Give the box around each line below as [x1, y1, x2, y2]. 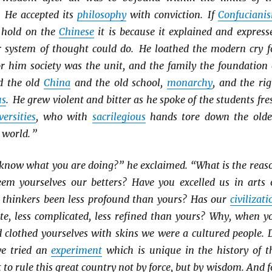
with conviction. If [126, 8, 218, 21]
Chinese [59, 25, 95, 38]
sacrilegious [92, 110, 146, 123]
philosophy [76, 8, 126, 21]
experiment [51, 243, 103, 256]
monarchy [166, 76, 212, 89]
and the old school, [70, 76, 167, 89]
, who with [36, 110, 92, 123]
